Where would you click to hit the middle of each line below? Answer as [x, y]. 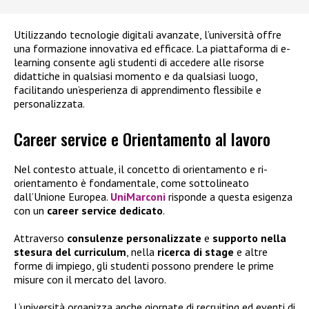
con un [30, 210]
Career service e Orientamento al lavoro [142, 138]
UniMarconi [138, 196]
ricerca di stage [196, 251]
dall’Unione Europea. [62, 196]
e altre [251, 251]
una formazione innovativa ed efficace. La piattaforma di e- [152, 49]
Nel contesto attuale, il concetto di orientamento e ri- [141, 169]
